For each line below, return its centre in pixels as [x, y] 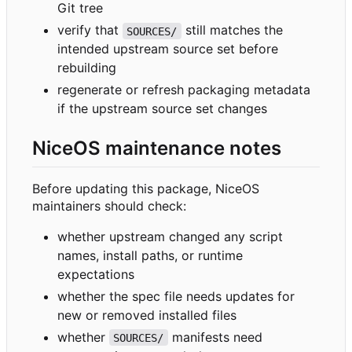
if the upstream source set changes [162, 109]
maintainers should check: [109, 205]
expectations [96, 274]
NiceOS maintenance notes [157, 148]
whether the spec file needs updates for [176, 296]
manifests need [217, 337]
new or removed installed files [147, 315]
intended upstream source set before [168, 49]
